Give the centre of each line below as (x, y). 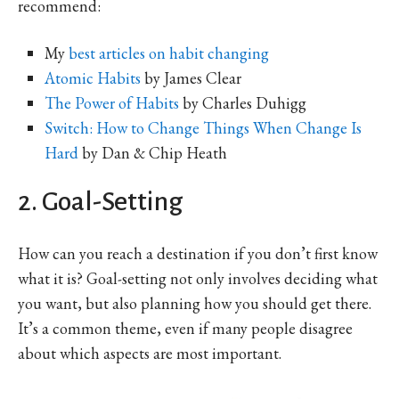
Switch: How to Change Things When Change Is (203, 127)
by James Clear (191, 77)
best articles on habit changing (169, 53)
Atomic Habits (93, 77)
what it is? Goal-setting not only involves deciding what (198, 278)
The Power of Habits (112, 102)
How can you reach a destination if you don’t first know (198, 253)
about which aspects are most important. (150, 353)
